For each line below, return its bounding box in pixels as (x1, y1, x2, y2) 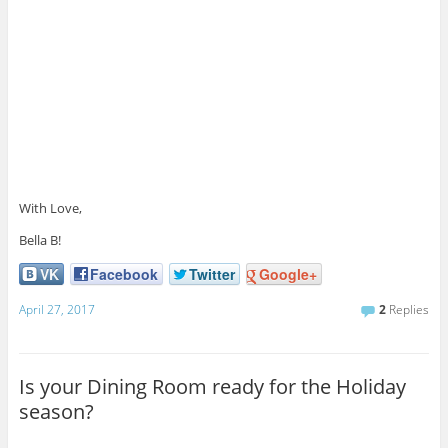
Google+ (258, 264, 317, 285)
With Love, (18, 199, 82, 218)
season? (18, 397, 94, 425)
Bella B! (18, 231, 61, 250)
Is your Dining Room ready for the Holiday (18, 372, 406, 400)
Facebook (89, 264, 158, 285)
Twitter (188, 264, 235, 285)
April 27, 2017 (18, 300, 95, 318)
